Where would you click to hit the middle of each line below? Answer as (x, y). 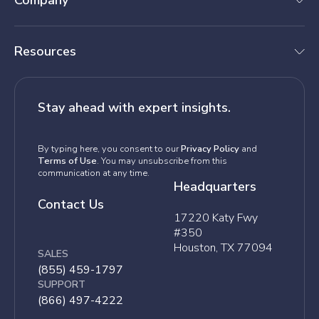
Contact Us (71, 205)
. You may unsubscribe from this (162, 161)
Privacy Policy (210, 149)
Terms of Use (67, 161)
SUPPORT (62, 285)
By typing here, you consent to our (109, 149)
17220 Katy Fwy (216, 218)
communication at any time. (94, 173)
